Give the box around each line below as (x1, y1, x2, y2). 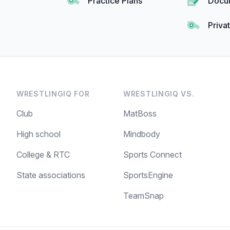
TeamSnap (123, 190, 164, 201)
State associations (16, 170, 85, 181)
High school (16, 129, 61, 140)
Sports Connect (123, 149, 182, 160)
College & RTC (16, 149, 70, 160)
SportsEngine (123, 170, 173, 181)
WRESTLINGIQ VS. (123, 89, 195, 99)
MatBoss (123, 108, 157, 119)
